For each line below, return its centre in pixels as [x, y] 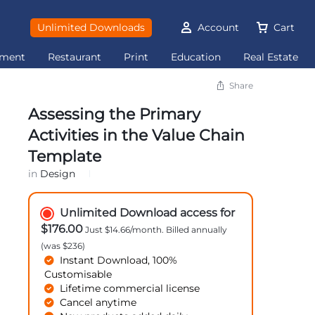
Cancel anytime [98, 302]
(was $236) [63, 246]
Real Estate [271, 57]
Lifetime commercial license [129, 288]
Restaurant [75, 57]
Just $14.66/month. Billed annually [155, 230]
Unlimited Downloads [91, 27]
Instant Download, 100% [118, 260]
